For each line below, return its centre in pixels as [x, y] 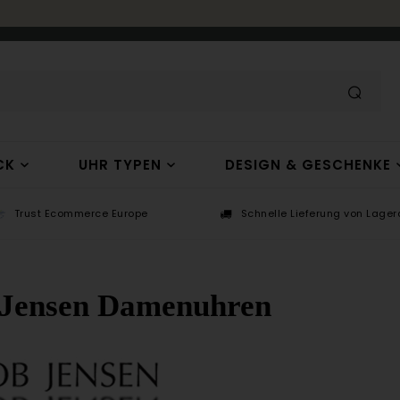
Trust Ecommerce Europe [81, 213]
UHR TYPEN [120, 165]
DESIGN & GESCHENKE [308, 165]
